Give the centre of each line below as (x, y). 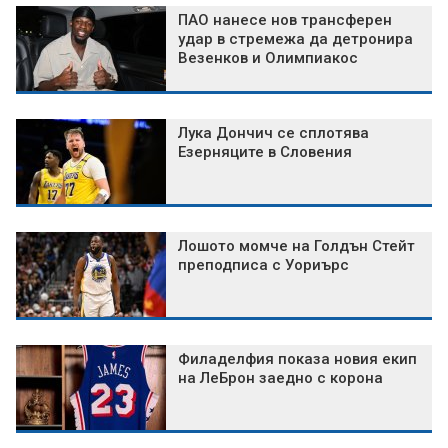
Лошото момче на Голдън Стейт (296, 246)
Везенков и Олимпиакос (268, 58)
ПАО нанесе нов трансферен (285, 20)
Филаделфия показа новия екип (297, 359)
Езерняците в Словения (265, 152)
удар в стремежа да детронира (295, 39)
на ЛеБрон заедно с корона (280, 378)
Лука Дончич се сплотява (273, 133)
